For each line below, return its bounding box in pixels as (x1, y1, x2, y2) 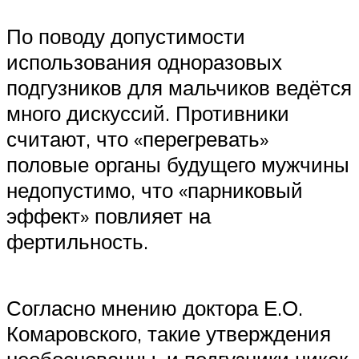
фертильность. (6, 228, 148, 255)
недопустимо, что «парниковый (6, 177, 303, 204)
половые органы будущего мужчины (6, 151, 349, 178)
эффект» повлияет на (6, 203, 211, 229)
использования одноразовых (6, 49, 282, 75)
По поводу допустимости (6, 23, 245, 50)
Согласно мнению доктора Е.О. (6, 295, 303, 321)
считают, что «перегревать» (6, 126, 268, 152)
